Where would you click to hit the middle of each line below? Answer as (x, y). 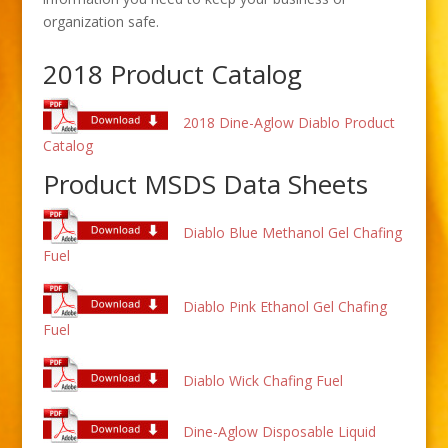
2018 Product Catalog (172, 73)
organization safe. (100, 21)
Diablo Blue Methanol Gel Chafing (292, 232)
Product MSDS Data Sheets (205, 183)
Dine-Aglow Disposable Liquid (279, 431)
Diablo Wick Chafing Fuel (262, 380)
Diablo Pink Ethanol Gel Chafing (284, 306)
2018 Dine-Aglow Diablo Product (288, 122)
